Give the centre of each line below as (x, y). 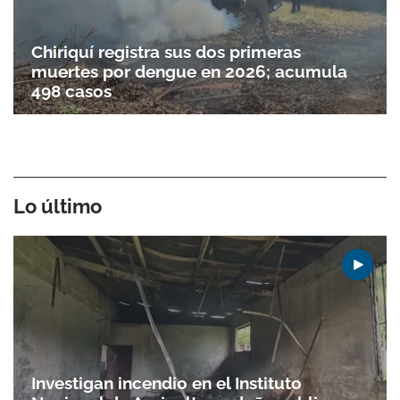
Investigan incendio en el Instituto (167, 383)
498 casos (71, 91)
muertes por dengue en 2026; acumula (189, 71)
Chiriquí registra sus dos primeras (166, 51)
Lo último (58, 206)
